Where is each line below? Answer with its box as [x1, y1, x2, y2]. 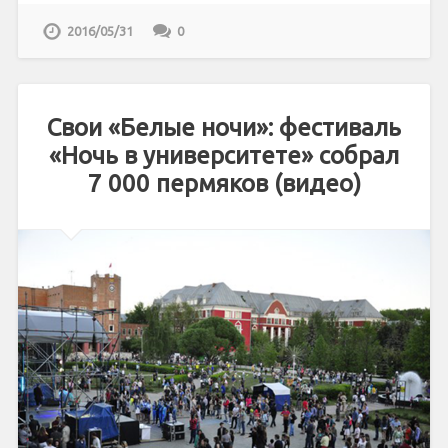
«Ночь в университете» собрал [49, 142, 399, 170]
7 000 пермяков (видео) [87, 170, 361, 198]
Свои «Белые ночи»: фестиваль [47, 114, 401, 142]
